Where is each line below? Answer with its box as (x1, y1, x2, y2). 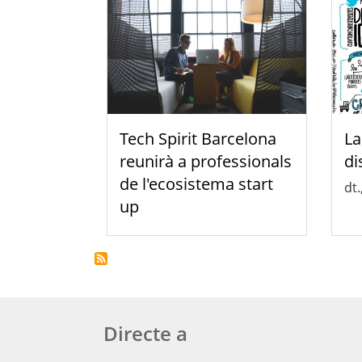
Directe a (103, 319, 187, 347)
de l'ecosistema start (120, 172, 273, 195)
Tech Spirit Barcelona (120, 127, 276, 149)
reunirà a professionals (120, 149, 292, 172)
